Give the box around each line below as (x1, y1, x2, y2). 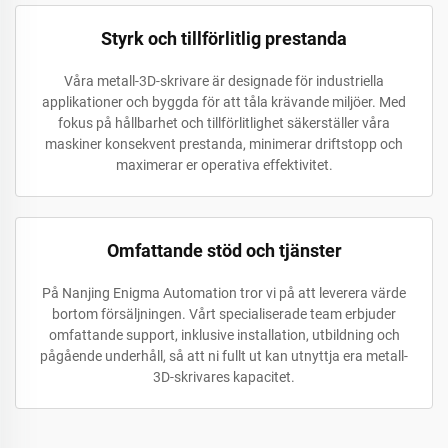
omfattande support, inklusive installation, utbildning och (48, 327, 400, 344)
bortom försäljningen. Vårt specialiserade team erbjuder (52, 306, 396, 323)
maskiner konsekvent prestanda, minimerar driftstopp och (45, 136, 403, 153)
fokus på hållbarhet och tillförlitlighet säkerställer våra (58, 115, 390, 132)
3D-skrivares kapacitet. (153, 369, 295, 386)
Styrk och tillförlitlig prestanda (101, 28, 347, 50)
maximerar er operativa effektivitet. (115, 157, 333, 174)
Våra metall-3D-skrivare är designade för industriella (64, 73, 384, 90)
